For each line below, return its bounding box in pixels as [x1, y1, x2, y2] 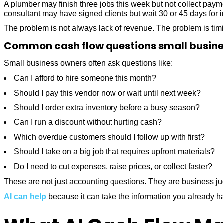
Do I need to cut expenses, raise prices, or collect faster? [14, 162, 212, 171]
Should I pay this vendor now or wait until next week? [14, 88, 201, 97]
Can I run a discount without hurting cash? [14, 117, 162, 126]
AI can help [4, 192, 46, 201]
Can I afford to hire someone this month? [14, 73, 156, 82]
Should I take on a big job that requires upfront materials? [14, 147, 215, 156]
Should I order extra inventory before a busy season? [14, 103, 200, 112]
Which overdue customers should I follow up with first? [14, 132, 205, 141]
